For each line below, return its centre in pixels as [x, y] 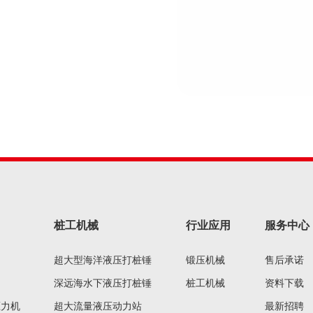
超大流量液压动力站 [98, 306]
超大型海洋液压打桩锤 [103, 260]
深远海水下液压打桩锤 [103, 283]
